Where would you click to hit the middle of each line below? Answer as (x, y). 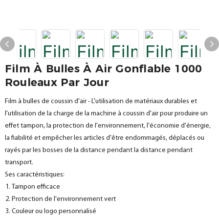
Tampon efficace (36, 187)
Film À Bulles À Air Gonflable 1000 (104, 69)
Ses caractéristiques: (35, 175)
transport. (19, 163)
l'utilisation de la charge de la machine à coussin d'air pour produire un (106, 114)
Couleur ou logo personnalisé (54, 211)
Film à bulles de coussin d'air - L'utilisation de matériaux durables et (101, 101)
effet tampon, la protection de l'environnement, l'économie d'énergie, (108, 126)
